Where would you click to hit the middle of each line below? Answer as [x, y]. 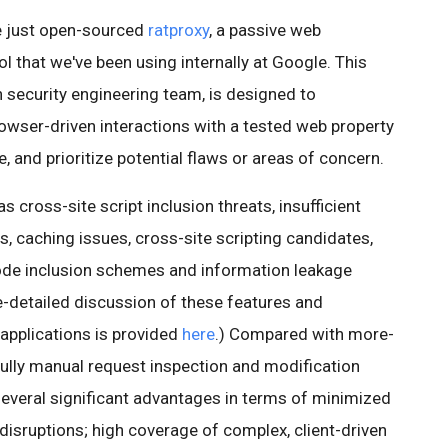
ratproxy [178, 30]
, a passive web [265, 30]
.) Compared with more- [304, 334]
